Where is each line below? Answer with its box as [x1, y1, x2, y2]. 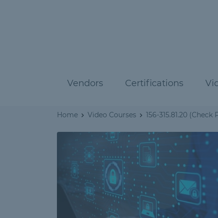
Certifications [125, 78, 183, 89]
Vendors [67, 78, 103, 89]
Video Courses [88, 110, 136, 119]
